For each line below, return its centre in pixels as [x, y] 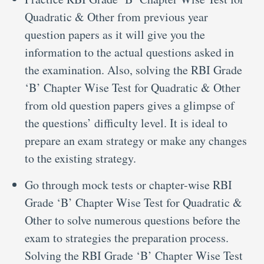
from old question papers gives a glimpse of [130, 105]
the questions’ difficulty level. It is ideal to [126, 123]
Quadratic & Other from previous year [116, 16]
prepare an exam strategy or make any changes [136, 140]
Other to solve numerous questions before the [133, 220]
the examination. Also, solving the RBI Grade [133, 70]
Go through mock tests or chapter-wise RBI [128, 184]
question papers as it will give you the [115, 34]
